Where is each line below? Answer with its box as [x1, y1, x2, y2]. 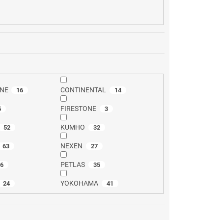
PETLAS [60, 161, 85, 169]
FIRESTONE [60, 105, 97, 113]
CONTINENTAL [60, 86, 107, 94]
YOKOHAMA [60, 179, 99, 188]
